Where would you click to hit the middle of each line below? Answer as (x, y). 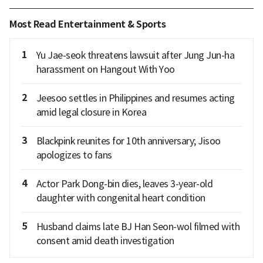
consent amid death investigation (105, 240)
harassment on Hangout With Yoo (105, 69)
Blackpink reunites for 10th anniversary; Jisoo (128, 141)
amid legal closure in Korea (91, 112)
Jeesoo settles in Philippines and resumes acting (135, 98)
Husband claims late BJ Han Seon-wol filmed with (138, 226)
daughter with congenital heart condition (121, 198)
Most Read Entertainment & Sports (87, 24)
